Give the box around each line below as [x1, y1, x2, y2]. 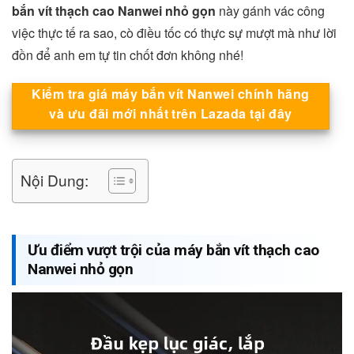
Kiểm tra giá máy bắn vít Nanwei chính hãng [32, 84, 310, 103]
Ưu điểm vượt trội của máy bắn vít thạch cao [28, 240, 319, 259]
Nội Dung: [21, 168, 88, 190]
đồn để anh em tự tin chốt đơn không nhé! [12, 45, 243, 64]
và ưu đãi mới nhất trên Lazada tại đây [49, 104, 292, 122]
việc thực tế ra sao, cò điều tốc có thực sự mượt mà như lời [12, 23, 337, 42]
